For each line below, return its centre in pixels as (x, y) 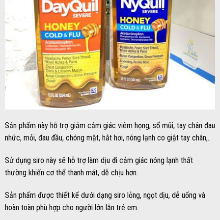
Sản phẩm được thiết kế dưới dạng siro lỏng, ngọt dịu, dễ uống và (105, 195)
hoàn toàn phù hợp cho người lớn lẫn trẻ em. (72, 207)
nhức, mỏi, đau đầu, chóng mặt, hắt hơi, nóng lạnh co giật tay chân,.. (108, 138)
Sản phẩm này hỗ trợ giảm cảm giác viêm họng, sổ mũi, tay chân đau (110, 126)
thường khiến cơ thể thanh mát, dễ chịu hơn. (71, 173)
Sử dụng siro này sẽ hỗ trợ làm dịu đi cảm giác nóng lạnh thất (99, 161)
